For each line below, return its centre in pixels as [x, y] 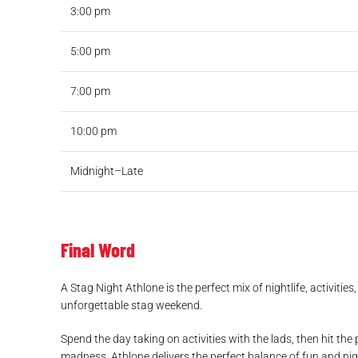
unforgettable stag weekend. [131, 306]
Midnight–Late [107, 171]
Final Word [98, 250]
